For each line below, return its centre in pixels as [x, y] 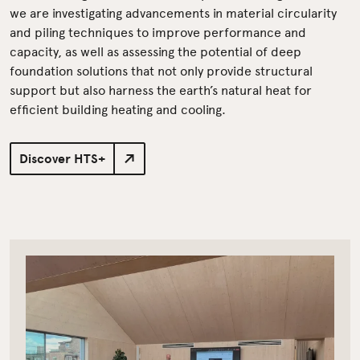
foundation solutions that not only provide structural [161, 70]
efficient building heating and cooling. [118, 108]
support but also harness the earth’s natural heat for [161, 89]
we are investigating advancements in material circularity [173, 12]
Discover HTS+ [62, 159]
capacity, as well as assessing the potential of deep [155, 50]
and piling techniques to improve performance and [158, 31]
